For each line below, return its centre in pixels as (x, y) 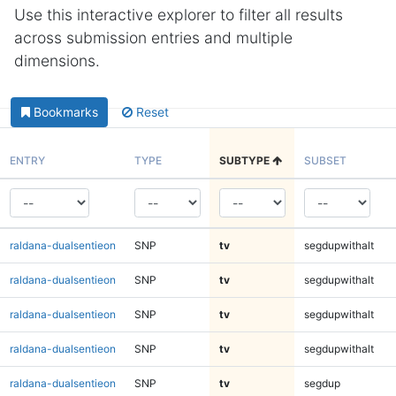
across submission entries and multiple (153, 38)
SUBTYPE (245, 160)
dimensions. (57, 61)
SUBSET (325, 160)
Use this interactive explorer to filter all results (179, 15)
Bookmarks (65, 112)
